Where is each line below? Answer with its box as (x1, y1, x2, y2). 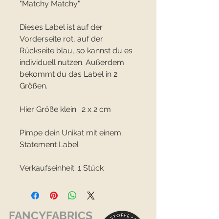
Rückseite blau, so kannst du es (20, 46, 132, 56)
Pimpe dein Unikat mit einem (20, 128, 121, 138)
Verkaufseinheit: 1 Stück (20, 163, 104, 173)
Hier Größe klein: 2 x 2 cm (20, 105, 111, 114)
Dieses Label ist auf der (20, 22, 103, 32)
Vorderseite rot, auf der (20, 34, 103, 44)
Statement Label (20, 140, 79, 150)
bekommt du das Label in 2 (20, 69, 117, 79)
